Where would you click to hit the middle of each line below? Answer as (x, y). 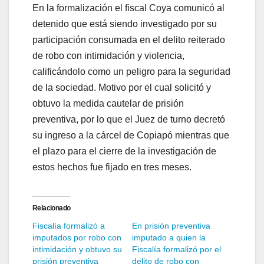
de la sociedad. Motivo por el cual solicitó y (122, 88)
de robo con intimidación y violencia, (108, 56)
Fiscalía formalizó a (69, 226)
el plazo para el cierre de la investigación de (124, 151)
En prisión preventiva (171, 226)
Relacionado (52, 208)
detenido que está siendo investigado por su (125, 24)
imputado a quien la (169, 238)
